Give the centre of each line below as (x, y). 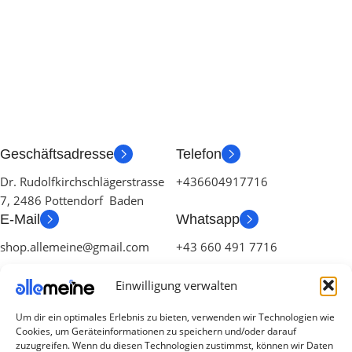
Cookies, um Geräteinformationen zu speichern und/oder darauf (156, 331)
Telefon (199, 154)
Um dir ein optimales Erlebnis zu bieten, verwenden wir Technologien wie (175, 317)
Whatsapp (208, 219)
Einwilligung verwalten (176, 285)
